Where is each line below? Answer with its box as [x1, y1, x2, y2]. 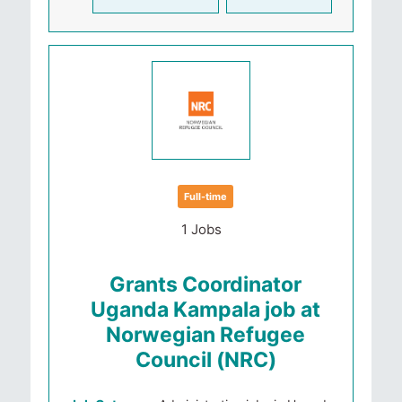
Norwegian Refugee [106, 322, 305, 347]
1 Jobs [180, 221, 222, 238]
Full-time [184, 190, 227, 203]
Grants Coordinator [109, 272, 301, 297]
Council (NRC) [135, 347, 276, 372]
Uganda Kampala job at [91, 297, 320, 322]
